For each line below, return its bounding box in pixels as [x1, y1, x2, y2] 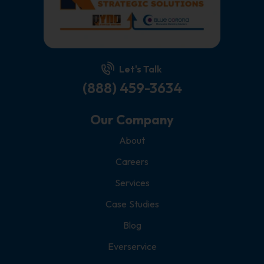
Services [114, 177, 150, 189]
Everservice [107, 240, 157, 253]
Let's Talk [119, 63, 162, 75]
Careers [115, 156, 148, 168]
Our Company [90, 111, 174, 128]
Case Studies [105, 198, 159, 210]
